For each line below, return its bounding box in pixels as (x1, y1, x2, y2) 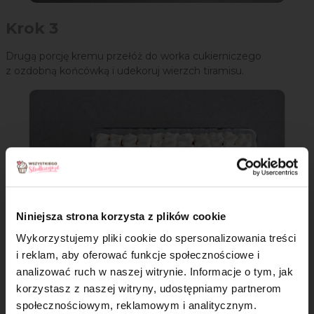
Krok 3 (6, 19, 58, 39)
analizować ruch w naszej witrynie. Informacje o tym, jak (16, 266, 293, 278)
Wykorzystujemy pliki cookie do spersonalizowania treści (16, 232, 296, 245)
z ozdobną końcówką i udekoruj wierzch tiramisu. (6, 64, 244, 78)
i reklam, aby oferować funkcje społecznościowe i (16, 249, 259, 261)
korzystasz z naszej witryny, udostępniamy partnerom (16, 282, 282, 295)
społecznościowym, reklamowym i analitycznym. (16, 299, 257, 312)
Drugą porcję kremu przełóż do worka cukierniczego (6, 50, 261, 63)
